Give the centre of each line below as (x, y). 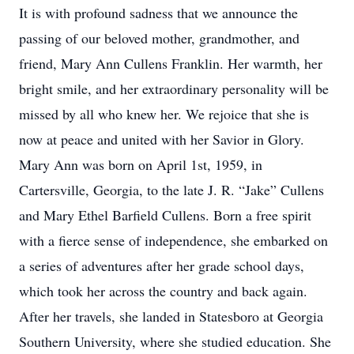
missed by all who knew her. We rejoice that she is (164, 114)
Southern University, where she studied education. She (175, 341)
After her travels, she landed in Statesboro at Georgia (171, 316)
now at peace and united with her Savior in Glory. (162, 139)
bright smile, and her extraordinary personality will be (174, 88)
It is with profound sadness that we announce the (158, 13)
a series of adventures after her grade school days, (162, 265)
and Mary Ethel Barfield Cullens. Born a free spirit (165, 215)
